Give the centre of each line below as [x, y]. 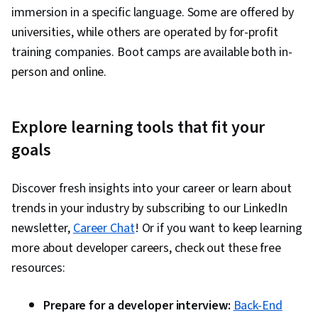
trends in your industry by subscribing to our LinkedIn [149, 209]
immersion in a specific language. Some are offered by [153, 13]
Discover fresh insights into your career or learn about [152, 189]
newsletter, [42, 229]
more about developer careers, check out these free [146, 248]
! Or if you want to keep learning [218, 229]
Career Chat [104, 229]
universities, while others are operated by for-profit [145, 33]
